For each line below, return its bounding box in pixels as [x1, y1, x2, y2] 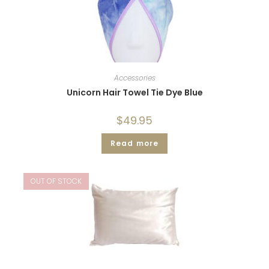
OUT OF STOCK [30, 176, 82, 187]
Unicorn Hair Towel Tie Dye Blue [66, 86, 203, 98]
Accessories [113, 72, 156, 83]
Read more [110, 138, 159, 148]
